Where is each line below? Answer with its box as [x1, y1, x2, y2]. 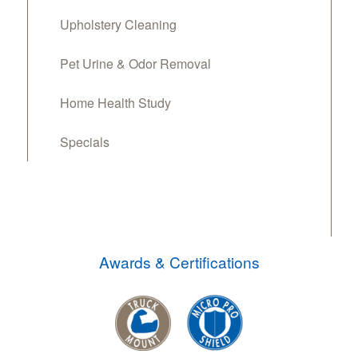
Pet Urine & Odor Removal [60, 54, 211, 74]
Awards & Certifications [98, 251, 260, 273]
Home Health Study [60, 93, 171, 113]
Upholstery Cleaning [60, 15, 177, 34]
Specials [60, 133, 109, 152]
